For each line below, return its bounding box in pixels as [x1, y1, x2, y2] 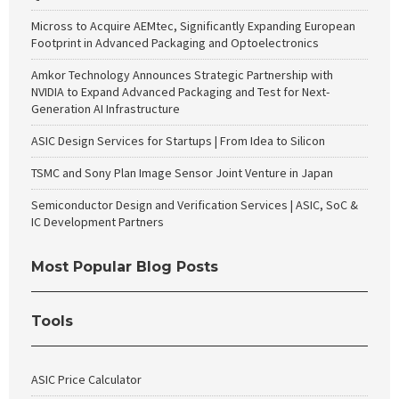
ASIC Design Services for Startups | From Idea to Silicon [31, 133, 325, 149]
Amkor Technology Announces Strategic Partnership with [31, 67, 333, 83]
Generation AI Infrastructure [31, 101, 180, 117]
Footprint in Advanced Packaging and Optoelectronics [31, 35, 319, 51]
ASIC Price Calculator [31, 371, 142, 387]
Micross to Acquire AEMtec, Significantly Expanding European [31, 18, 355, 34]
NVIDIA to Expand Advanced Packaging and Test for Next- [31, 84, 330, 100]
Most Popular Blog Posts [31, 258, 218, 275]
